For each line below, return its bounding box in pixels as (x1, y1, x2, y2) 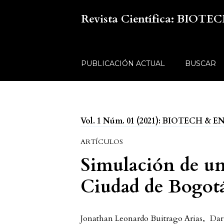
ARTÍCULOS (80, 137, 123, 146)
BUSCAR (185, 59, 216, 68)
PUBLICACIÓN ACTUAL (81, 59, 165, 68)
